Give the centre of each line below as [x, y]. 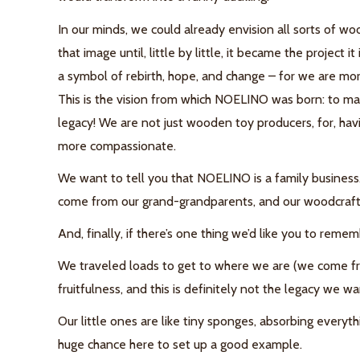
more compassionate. [117, 145]
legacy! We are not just [121, 122]
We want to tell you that [127, 178]
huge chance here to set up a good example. [180, 345]
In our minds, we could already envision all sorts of [197, 29]
